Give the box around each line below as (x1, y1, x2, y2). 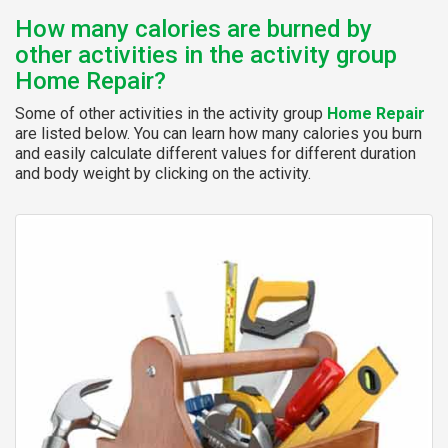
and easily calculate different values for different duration (15, 143, 416, 163)
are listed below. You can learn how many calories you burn (15, 123, 422, 143)
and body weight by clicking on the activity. (15, 163, 311, 183)
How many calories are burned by (15, 14, 372, 43)
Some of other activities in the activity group (15, 103, 327, 123)
